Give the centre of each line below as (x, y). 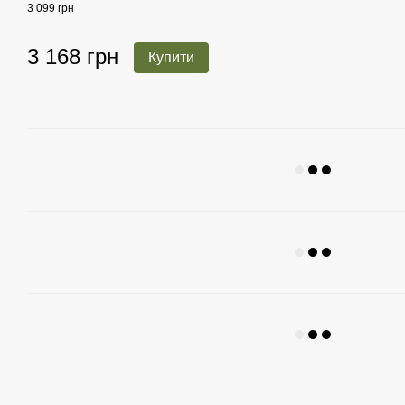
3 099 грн (51, 9)
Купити (171, 58)
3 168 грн (73, 57)
